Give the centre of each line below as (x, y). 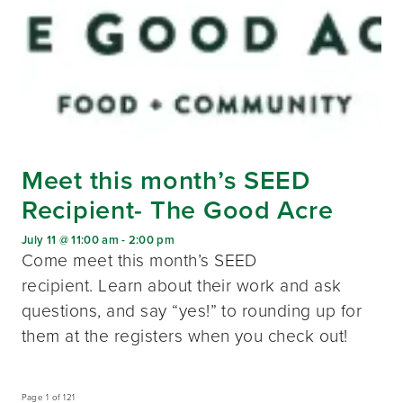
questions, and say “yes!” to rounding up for (192, 310)
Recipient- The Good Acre (178, 209)
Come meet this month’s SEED (139, 260)
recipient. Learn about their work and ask (182, 285)
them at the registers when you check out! (185, 336)
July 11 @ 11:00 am (70, 239)
